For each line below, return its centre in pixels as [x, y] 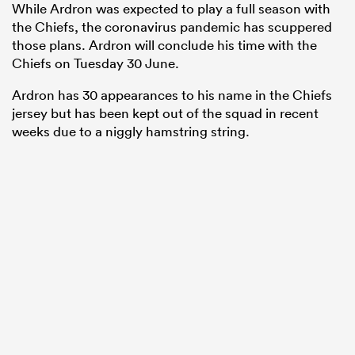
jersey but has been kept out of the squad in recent [165, 113]
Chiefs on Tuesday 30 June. [95, 63]
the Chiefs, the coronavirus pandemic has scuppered [172, 26]
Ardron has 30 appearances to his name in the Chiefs [172, 94]
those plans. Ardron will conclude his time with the [164, 44]
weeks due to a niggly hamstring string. [131, 131]
